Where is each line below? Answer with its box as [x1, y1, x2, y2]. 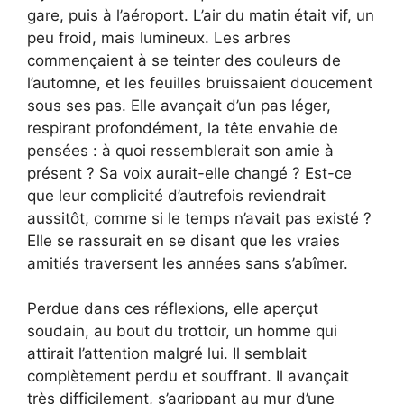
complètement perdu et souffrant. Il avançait [27, 367, 349, 386]
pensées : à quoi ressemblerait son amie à [27, 141, 334, 160]
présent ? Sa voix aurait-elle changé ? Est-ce [27, 163, 352, 182]
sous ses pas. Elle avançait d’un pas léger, [27, 96, 331, 115]
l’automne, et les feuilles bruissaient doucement [27, 73, 372, 92]
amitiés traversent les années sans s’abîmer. [27, 253, 348, 272]
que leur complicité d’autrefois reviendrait [27, 186, 326, 205]
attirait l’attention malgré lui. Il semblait [27, 344, 307, 363]
